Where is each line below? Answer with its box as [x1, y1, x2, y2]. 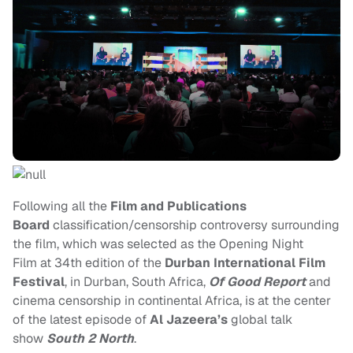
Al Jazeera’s [150, 311, 231, 329]
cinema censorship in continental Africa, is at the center [13, 292, 331, 310]
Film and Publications [110, 198, 247, 215]
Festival [13, 273, 65, 291]
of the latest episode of [13, 311, 147, 329]
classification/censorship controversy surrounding [53, 217, 340, 234]
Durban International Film [165, 255, 325, 272]
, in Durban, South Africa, [65, 273, 209, 291]
